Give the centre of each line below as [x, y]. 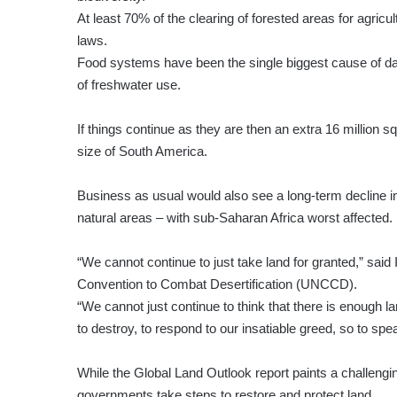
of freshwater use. [129, 85]
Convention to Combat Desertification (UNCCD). [217, 284]
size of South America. [142, 152]
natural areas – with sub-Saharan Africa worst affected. [235, 218]
